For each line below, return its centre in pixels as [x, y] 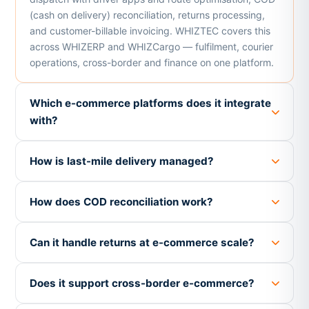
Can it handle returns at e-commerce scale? [142, 243]
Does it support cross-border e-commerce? [142, 283]
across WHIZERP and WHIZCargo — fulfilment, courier [151, 46]
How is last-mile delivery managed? [121, 161]
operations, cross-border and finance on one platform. [151, 62]
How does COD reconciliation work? [121, 202]
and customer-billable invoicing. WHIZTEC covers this [150, 30]
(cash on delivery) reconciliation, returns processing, [147, 14]
